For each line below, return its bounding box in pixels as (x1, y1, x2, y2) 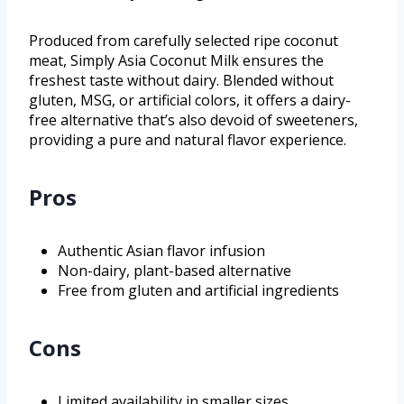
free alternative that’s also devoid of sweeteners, (29, 110, 358, 131)
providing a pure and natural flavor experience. (29, 130, 346, 151)
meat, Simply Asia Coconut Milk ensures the (29, 50, 324, 71)
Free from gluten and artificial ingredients (58, 280, 339, 301)
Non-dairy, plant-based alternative (58, 261, 291, 281)
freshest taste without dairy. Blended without (29, 70, 334, 91)
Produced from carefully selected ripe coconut (29, 31, 338, 51)
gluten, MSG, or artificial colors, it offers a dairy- (29, 90, 351, 111)
